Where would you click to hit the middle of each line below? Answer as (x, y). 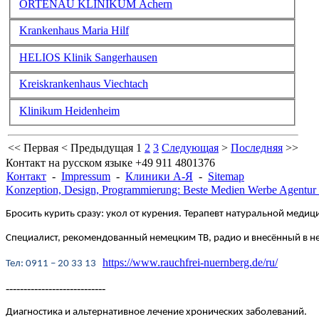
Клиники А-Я (159, 176)
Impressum (86, 176)
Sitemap (226, 176)
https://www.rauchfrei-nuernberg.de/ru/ (190, 262)
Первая (41, 148)
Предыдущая (102, 148)
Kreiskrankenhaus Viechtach (84, 84)
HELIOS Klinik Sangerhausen (88, 57)
